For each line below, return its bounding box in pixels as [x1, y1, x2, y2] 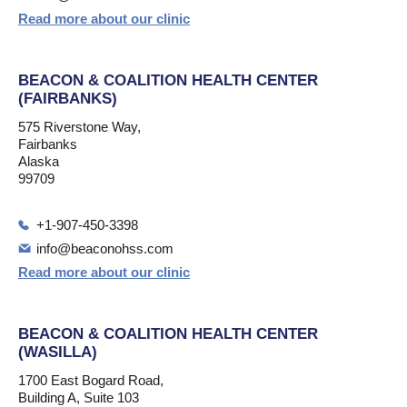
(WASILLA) [18, 343, 97, 361]
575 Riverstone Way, [18, 119, 141, 134]
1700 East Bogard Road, [18, 372, 164, 388]
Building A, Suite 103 [18, 390, 139, 405]
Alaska [18, 154, 59, 169]
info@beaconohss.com [36, 241, 174, 256]
